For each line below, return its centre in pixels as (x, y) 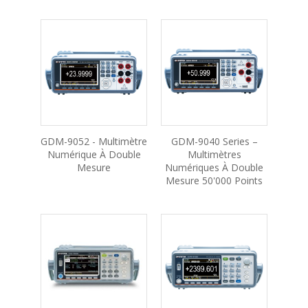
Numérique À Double (94, 154)
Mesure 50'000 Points (214, 180)
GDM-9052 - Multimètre (94, 141)
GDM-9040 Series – (214, 141)
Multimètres (214, 154)
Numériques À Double (214, 167)
